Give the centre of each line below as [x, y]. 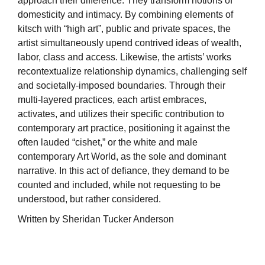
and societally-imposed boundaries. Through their [122, 86]
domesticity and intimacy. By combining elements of [125, 15]
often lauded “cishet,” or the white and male [108, 143]
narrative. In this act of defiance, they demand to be [124, 171]
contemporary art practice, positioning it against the [124, 128]
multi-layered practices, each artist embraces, [112, 100]
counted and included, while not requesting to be [119, 185]
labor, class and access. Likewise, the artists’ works [125, 57]
